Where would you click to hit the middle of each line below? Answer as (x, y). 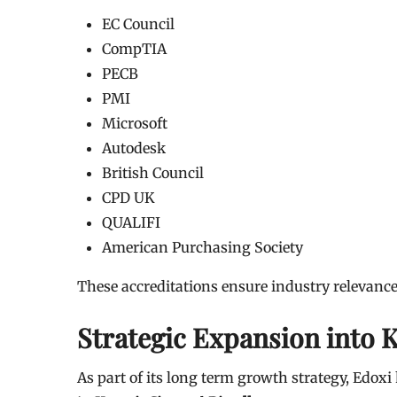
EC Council (138, 23)
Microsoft (135, 123)
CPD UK (128, 197)
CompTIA (134, 48)
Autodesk (134, 148)
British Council (153, 172)
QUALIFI (131, 222)
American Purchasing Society (202, 247)
